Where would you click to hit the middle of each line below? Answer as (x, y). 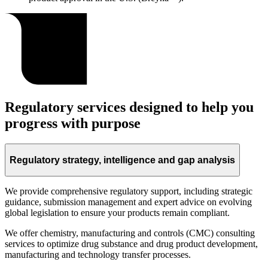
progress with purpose (73, 124)
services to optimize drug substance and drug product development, (131, 244)
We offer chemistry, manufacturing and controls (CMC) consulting (130, 233)
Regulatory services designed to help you (129, 107)
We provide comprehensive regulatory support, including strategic (129, 191)
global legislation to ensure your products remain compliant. (117, 213)
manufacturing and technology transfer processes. (98, 255)
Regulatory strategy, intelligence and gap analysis (122, 160)
